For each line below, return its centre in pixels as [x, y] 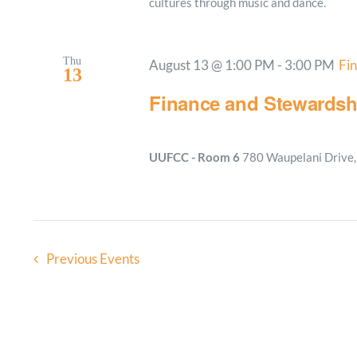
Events [119, 259]
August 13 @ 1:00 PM [212, 65]
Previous [73, 259]
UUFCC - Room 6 [196, 157]
